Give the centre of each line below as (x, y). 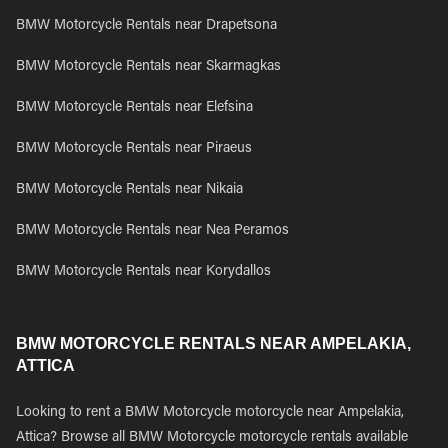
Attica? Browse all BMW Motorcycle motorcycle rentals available (212, 438)
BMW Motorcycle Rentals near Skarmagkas (148, 67)
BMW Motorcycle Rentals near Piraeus (134, 149)
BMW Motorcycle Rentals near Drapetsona (146, 26)
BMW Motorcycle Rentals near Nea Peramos (152, 231)
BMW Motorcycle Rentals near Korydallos (143, 272)
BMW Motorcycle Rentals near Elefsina (134, 108)
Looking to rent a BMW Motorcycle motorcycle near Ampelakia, (210, 413)
